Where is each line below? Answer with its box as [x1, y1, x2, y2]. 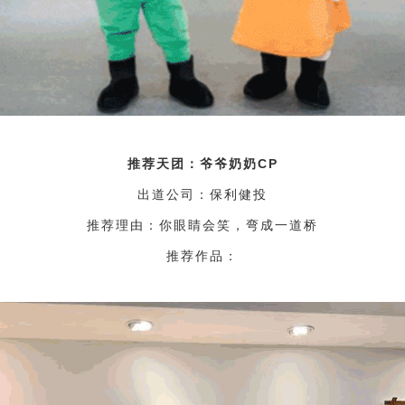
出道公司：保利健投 [137, 187, 268, 202]
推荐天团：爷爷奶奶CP [127, 156, 278, 172]
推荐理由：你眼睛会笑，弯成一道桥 [87, 218, 318, 233]
